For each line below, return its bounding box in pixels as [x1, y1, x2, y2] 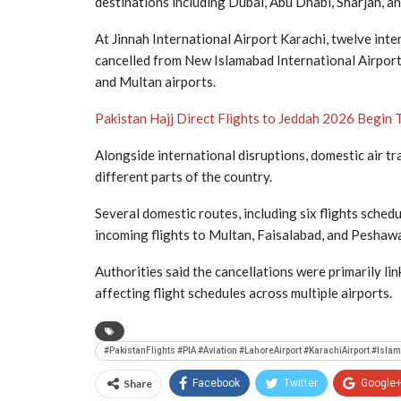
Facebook [192, 376, 240, 389]
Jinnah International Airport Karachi [112, 30, 326, 47]
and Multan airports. [95, 73, 216, 90]
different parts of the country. [95, 167, 272, 184]
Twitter [284, 376, 318, 389]
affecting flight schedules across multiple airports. [95, 284, 392, 301]
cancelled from [95, 51, 184, 68]
